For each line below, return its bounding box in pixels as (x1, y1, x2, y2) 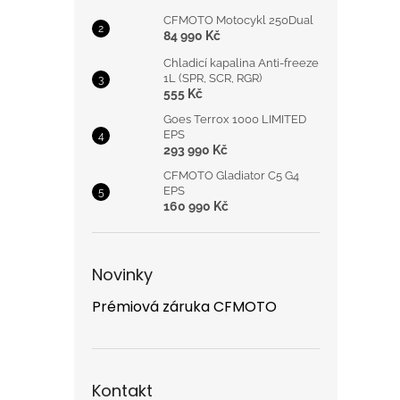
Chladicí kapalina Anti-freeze (163, 56, 319, 70)
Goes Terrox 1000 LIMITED (163, 112, 306, 126)
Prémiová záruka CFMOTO (92, 296, 277, 317)
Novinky (92, 263, 153, 286)
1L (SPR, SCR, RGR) (163, 71, 262, 85)
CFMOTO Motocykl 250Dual (163, 13, 313, 27)
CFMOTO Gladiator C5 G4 (163, 169, 299, 182)
